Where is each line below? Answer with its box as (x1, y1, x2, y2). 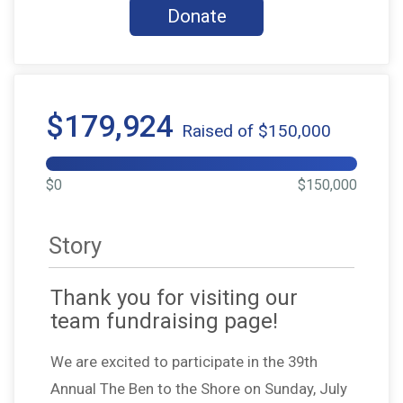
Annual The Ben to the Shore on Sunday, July (50, 379, 347, 398)
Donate (166, 5, 227, 28)
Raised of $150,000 (182, 120, 331, 141)
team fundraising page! (50, 308, 278, 334)
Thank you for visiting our (50, 284, 298, 310)
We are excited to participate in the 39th (50, 352, 318, 371)
